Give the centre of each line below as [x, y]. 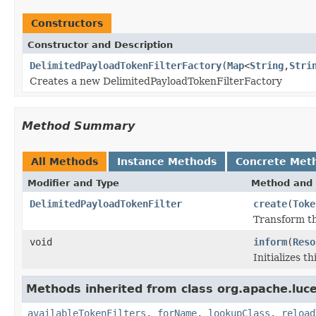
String [267, 65]
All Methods [65, 161]
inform [270, 242]
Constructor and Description [100, 44]
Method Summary [78, 126]
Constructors [67, 23]
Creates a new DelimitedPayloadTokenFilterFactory [156, 81]
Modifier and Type [73, 183]
